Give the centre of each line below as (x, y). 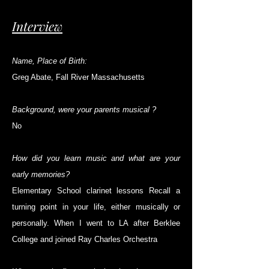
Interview (37, 26)
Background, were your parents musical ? (84, 110)
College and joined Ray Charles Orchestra (85, 240)
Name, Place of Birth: (51, 61)
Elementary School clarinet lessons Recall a (96, 191)
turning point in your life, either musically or (96, 207)
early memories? (41, 175)
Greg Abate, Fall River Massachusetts (78, 77)
